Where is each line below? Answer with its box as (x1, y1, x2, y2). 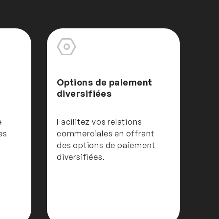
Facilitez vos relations (57, 116, 142, 127)
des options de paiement (57, 140, 155, 150)
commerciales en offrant (57, 128, 154, 138)
